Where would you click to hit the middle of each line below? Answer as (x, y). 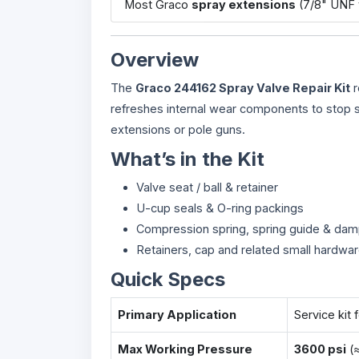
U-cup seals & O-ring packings (220, 208)
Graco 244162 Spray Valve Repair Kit (243, 88)
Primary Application (177, 315)
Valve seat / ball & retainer (207, 187)
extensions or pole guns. (178, 129)
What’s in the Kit (188, 159)
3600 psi (320, 349)
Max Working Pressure (185, 349)
